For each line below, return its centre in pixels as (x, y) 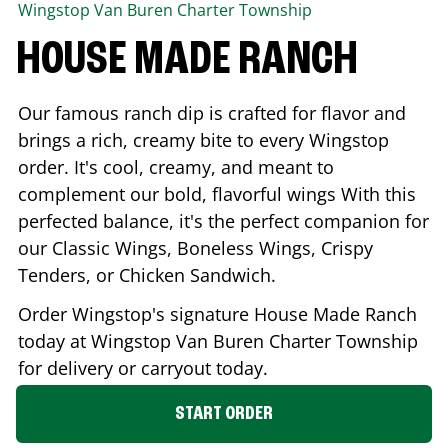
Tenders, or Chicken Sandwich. (147, 274)
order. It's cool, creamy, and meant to (176, 166)
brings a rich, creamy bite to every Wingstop (203, 139)
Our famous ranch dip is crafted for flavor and (212, 112)
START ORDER (224, 413)
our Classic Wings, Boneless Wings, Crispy (195, 247)
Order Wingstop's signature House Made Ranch (217, 313)
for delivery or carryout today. (143, 367)
